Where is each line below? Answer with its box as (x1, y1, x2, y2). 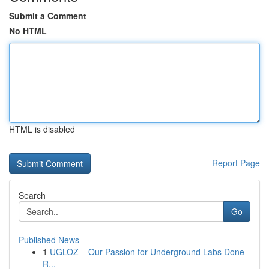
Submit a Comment (9, 10, 86, 22)
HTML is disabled (9, 123, 75, 135)
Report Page (212, 157, 260, 169)
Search (19, 189, 46, 201)
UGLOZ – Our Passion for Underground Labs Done (50, 246, 244, 258)
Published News (19, 234, 79, 246)
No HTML (9, 25, 47, 37)
